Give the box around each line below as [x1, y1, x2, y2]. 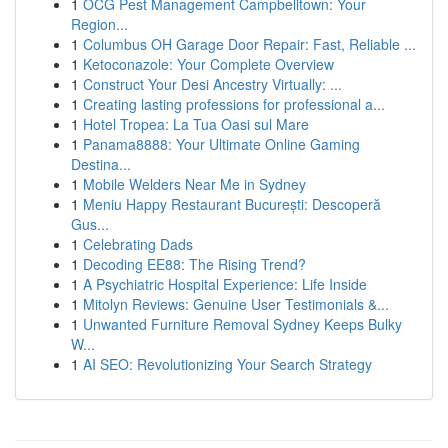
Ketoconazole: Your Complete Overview [83, 54, 334, 74]
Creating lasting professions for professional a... [83, 94, 385, 114]
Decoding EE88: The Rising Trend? [83, 254, 306, 274]
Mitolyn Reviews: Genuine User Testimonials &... [83, 294, 389, 314]
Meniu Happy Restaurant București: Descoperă [83, 194, 381, 214]
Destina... [71, 154, 131, 174]
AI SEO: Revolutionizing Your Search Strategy [83, 354, 372, 374]
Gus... [71, 214, 109, 234]
